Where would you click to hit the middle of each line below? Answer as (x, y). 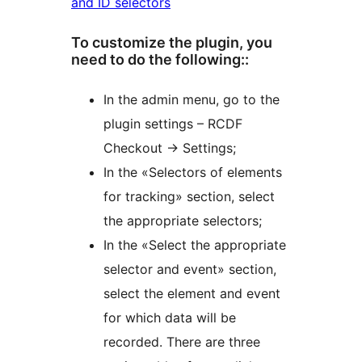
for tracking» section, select (189, 196)
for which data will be (170, 317)
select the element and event (192, 293)
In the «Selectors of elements (193, 172)
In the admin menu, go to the (192, 99)
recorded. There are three (182, 341)
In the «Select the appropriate (195, 244)
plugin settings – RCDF (173, 123)
